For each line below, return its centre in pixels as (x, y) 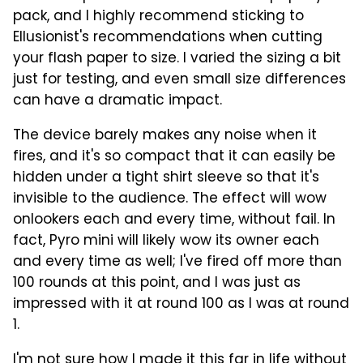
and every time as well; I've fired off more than (177, 262)
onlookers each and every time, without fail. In (174, 220)
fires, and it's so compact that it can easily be (174, 157)
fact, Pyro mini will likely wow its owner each (166, 241)
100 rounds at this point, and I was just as (157, 283)
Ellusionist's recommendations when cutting (168, 38)
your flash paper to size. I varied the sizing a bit (177, 59)
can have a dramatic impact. (117, 101)
